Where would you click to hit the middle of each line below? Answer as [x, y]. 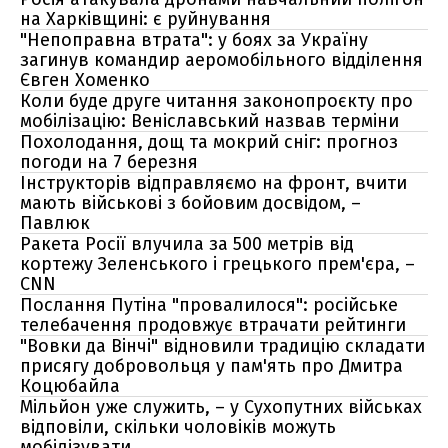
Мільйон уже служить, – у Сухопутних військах [221, 407]
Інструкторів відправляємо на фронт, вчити [213, 183]
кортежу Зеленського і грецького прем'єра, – [217, 264]
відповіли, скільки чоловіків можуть [178, 427]
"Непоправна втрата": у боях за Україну [194, 40]
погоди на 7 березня [109, 162]
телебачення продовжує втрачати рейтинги [213, 325]
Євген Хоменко [85, 80]
